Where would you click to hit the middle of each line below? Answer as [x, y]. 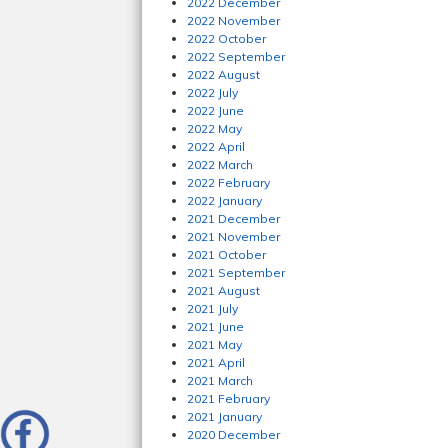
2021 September [236, 272]
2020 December [233, 434]
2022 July [212, 92]
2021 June [215, 326]
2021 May [214, 344]
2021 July [212, 308]
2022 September [236, 56]
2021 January [224, 416]
